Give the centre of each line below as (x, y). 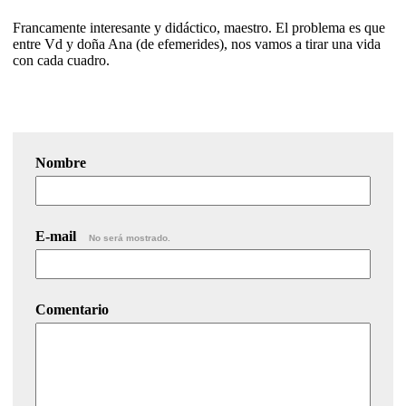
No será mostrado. (130, 237)
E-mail (58, 236)
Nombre (61, 162)
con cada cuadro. (61, 60)
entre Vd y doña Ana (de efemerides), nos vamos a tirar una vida (197, 43)
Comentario (72, 309)
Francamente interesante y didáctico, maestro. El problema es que (199, 27)
